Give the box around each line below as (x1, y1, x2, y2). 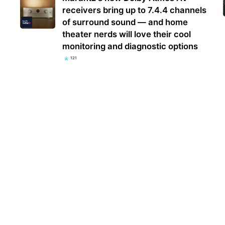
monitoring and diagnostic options (62, 41, 198, 52)
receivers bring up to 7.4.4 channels (62, 5, 207, 16)
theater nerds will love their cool (62, 29, 191, 40)
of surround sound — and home (62, 17, 188, 28)
